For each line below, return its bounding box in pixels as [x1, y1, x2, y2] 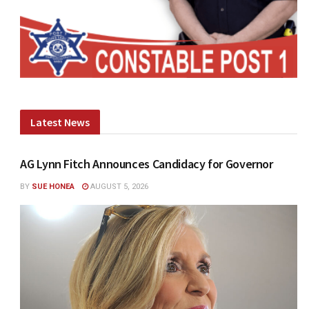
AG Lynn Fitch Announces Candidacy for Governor [20, 156, 273, 172]
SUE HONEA [32, 182, 75, 191]
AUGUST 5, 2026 [88, 182, 149, 191]
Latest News [30, 115, 90, 129]
